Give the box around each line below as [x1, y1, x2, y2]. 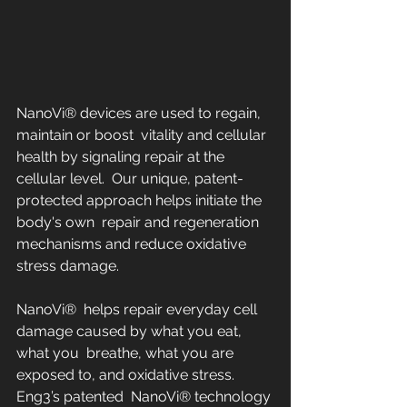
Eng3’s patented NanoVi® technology [16, 387, 274, 405]
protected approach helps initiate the [16, 191, 265, 209]
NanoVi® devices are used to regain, [16, 104, 264, 122]
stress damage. [16, 256, 119, 274]
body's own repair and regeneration [16, 213, 263, 231]
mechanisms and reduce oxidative [16, 234, 250, 253]
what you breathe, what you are [16, 343, 237, 362]
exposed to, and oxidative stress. [16, 365, 242, 383]
